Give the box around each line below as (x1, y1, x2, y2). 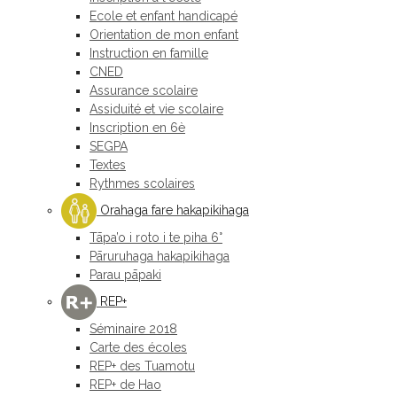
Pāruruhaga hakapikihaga (90, 249, 230, 263)
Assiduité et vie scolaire (90, 102, 223, 116)
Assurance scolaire (90, 83, 198, 97)
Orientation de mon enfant (90, 27, 238, 42)
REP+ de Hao (90, 378, 161, 392)
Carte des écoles (90, 340, 187, 354)
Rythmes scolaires (90, 176, 195, 191)
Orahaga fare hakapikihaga (97, 202, 249, 217)
